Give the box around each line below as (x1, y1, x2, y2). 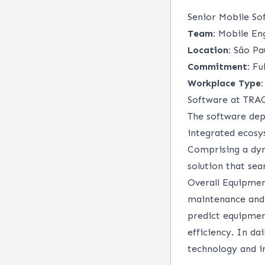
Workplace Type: (188, 77, 263, 89)
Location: (188, 44, 231, 56)
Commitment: (188, 61, 250, 72)
